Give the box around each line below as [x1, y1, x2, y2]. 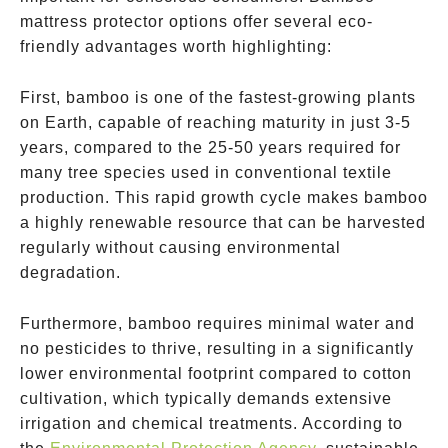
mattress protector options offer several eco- [20, 13, 373, 30]
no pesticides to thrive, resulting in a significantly [20, 340, 414, 357]
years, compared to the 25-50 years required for [20, 139, 401, 156]
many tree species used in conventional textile [20, 164, 392, 181]
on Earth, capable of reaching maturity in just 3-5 [20, 114, 411, 131]
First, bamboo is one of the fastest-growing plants [20, 89, 416, 106]
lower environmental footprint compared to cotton [20, 365, 412, 382]
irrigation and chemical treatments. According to [20, 415, 403, 432]
